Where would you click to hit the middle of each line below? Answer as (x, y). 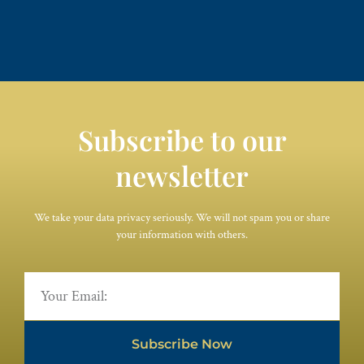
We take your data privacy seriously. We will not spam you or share (182, 218)
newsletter (182, 176)
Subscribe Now (182, 344)
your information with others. (182, 235)
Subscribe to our (182, 140)
